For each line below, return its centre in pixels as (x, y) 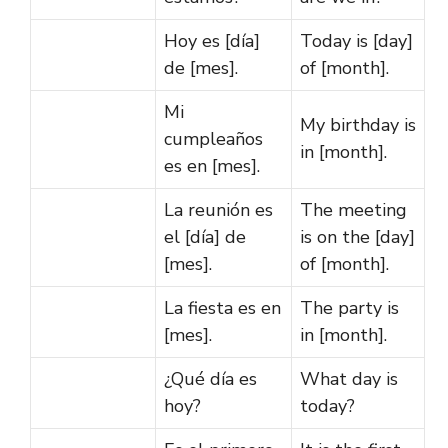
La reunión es (218, 209)
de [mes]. (201, 67)
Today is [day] (356, 40)
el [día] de (205, 236)
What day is (349, 378)
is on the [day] (357, 236)
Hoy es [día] (212, 40)
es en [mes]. (212, 165)
